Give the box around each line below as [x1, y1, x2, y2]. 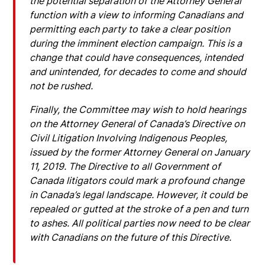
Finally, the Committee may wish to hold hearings [30, 103, 247, 115]
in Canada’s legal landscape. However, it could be [30, 188, 248, 201]
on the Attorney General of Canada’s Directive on [30, 117, 245, 130]
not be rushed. [30, 79, 93, 92]
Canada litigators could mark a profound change [30, 174, 245, 186]
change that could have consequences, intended [30, 51, 244, 63]
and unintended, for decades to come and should [30, 65, 247, 77]
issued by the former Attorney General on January [30, 146, 250, 158]
